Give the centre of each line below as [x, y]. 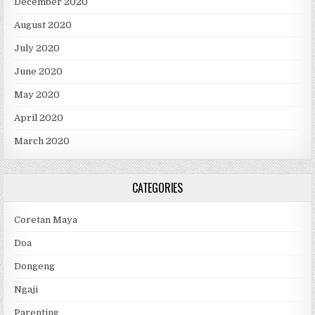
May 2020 [37, 95]
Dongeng [35, 266]
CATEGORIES [157, 188]
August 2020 [43, 25]
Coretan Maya [46, 220]
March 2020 [42, 141]
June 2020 [39, 72]
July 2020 [37, 49]
